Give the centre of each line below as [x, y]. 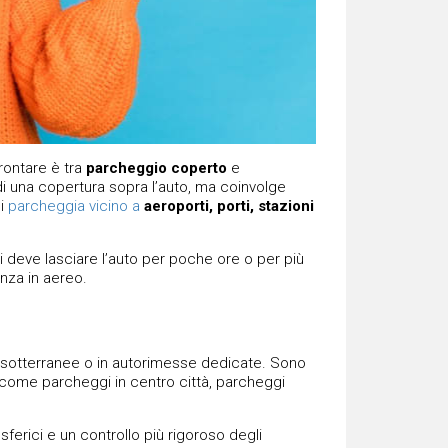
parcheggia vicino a [73, 205]
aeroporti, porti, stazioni [228, 205]
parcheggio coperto [156, 167]
